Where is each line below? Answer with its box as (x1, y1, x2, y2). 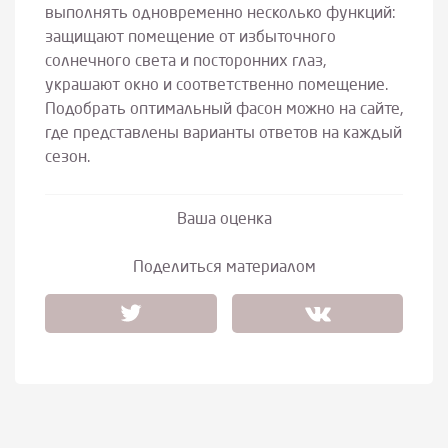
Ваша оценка (176, 212, 272, 229)
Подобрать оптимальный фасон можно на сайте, (45, 102, 403, 119)
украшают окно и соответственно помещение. (45, 78, 388, 95)
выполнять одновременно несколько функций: (45, 6, 396, 23)
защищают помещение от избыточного (45, 30, 336, 47)
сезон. (45, 150, 90, 167)
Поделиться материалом (132, 260, 316, 277)
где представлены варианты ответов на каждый (45, 126, 402, 143)
